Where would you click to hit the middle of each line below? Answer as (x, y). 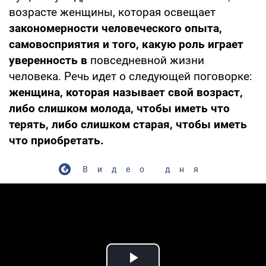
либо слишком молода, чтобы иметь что (119, 108)
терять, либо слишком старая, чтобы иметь (128, 124)
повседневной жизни (147, 60)
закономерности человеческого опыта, (115, 28)
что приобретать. (56, 140)
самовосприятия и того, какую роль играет (126, 44)
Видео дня (145, 169)
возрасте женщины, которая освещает (112, 12)
